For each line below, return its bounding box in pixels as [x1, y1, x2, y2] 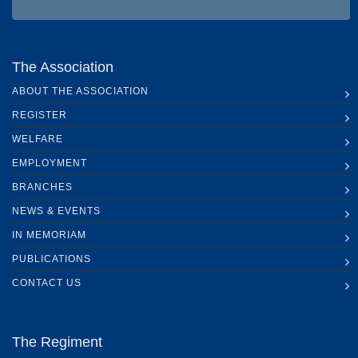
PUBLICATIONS [12, 253, 91, 265]
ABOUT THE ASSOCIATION [12, 86, 149, 97]
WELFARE [12, 133, 63, 145]
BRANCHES [12, 181, 73, 193]
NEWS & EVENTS [12, 205, 101, 217]
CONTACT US [12, 277, 82, 289]
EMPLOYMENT [12, 157, 87, 169]
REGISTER [12, 109, 67, 121]
